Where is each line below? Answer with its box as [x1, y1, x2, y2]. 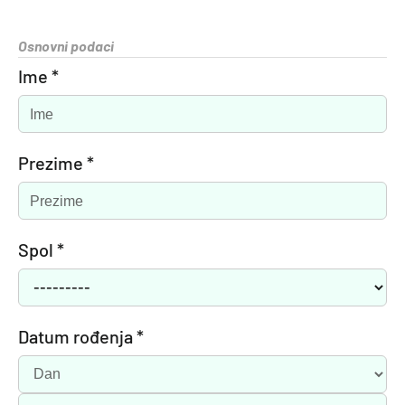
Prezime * [18, 151, 94, 174]
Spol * [18, 238, 64, 260]
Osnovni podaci [18, 36, 114, 54]
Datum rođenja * [18, 325, 144, 347]
